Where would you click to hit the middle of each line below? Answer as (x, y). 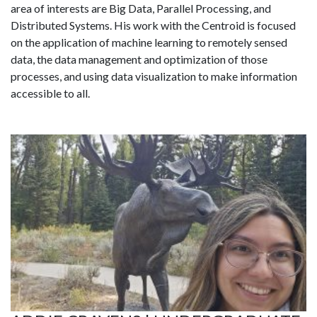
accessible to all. (50, 93)
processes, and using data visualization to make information (154, 76)
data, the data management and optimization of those (139, 59)
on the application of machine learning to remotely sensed (149, 42)
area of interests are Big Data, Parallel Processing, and (141, 8)
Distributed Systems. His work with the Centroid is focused (153, 25)
